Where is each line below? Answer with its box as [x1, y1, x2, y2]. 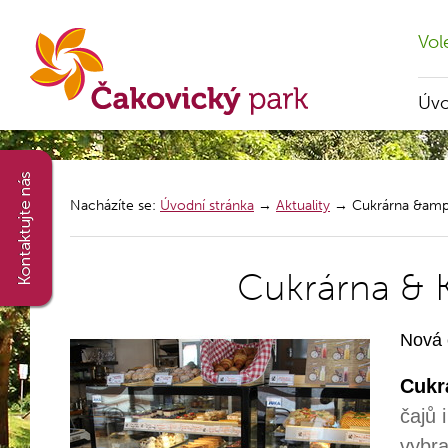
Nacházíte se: [70, 197, 160, 214]
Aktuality [276, 197, 330, 214]
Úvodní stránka [160, 197, 254, 214]
